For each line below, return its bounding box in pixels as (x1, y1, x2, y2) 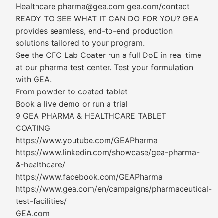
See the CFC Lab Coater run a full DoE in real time (16, 50, 201, 60)
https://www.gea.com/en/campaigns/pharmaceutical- (16, 184, 212, 194)
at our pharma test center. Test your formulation (16, 62, 193, 72)
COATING (16, 123, 50, 133)
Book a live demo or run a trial (16, 99, 127, 109)
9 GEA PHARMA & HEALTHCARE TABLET (16, 111, 166, 121)
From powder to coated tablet (16, 87, 127, 96)
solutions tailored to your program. (16, 38, 145, 48)
